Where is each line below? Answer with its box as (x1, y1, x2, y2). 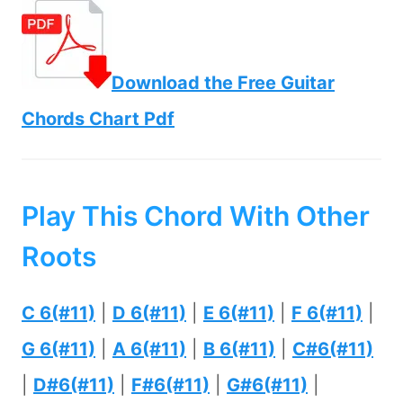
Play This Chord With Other (22, 200, 370, 233)
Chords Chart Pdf (22, 108, 175, 130)
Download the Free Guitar (112, 72, 335, 94)
